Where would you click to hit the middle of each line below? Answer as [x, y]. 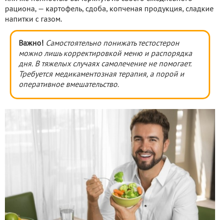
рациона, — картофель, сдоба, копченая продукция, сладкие [109, 9]
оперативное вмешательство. [69, 85]
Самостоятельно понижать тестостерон [112, 43]
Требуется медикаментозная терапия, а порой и [101, 74]
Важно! [31, 43]
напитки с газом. [33, 19]
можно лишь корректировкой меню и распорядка [105, 54]
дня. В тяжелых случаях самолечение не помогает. [105, 64]
